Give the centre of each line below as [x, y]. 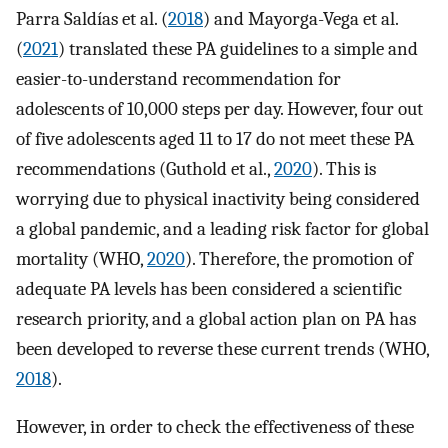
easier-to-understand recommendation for [178, 78]
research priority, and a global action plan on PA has [216, 318]
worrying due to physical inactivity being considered [218, 198]
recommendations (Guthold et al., [145, 168]
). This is [344, 168]
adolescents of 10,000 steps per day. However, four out [219, 108]
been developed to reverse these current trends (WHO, [222, 348]
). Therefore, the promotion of [299, 258]
